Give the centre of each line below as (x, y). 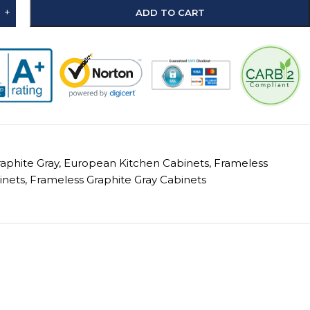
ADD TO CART (170, 12)
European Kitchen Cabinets (136, 163)
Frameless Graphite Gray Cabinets (118, 179)
